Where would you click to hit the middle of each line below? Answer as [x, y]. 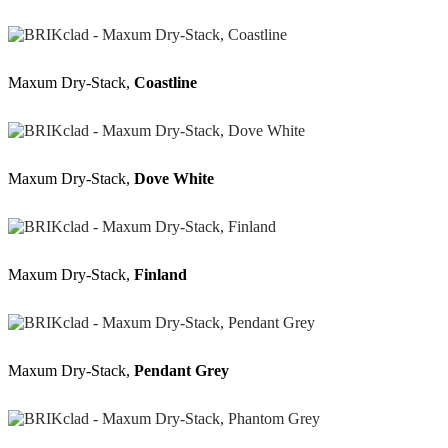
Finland [160, 274]
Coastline [165, 82]
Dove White [174, 178]
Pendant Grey [181, 370]
